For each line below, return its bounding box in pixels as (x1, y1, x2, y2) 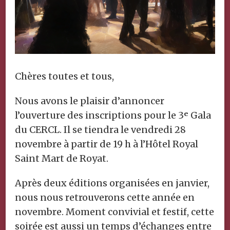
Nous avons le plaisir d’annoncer (15, 94, 164, 107)
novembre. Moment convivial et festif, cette (15, 205, 214, 218)
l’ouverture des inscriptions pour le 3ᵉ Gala (15, 109, 211, 121)
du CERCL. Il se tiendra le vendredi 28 (15, 123, 186, 136)
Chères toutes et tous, (15, 70, 114, 82)
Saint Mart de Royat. (15, 152, 108, 164)
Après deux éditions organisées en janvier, (15, 177, 209, 189)
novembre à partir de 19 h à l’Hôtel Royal (15, 138, 198, 150)
